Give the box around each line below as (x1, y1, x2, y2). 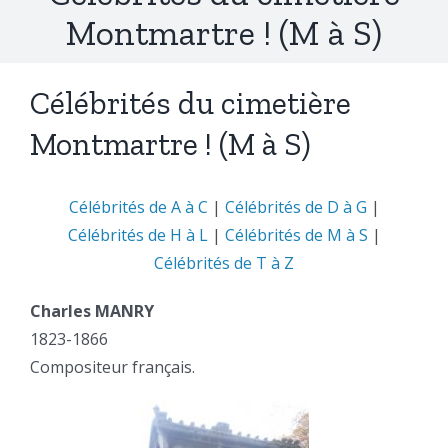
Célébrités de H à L (67, 224, 208, 247)
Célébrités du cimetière (30, 84, 351, 123)
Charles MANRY (30, 300, 154, 323)
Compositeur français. (30, 356, 195, 379)
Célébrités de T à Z (154, 252, 294, 275)
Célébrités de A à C (68, 196, 208, 219)
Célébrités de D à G (224, 196, 367, 219)
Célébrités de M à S (224, 224, 368, 247)
